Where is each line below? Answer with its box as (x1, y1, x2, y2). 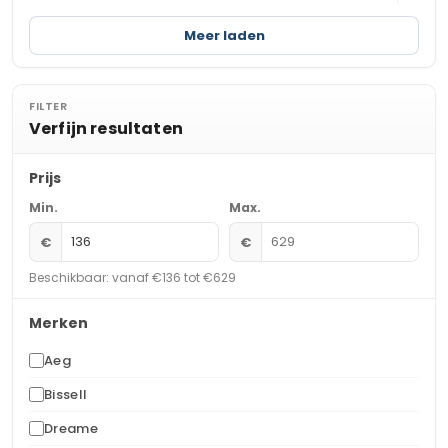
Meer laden (183, 26, 265, 45)
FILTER (29, 98, 67, 114)
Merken (29, 313, 88, 333)
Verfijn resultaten (29, 117, 183, 140)
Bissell (44, 385, 88, 404)
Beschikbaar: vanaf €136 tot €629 (29, 269, 236, 286)
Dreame (44, 419, 98, 438)
